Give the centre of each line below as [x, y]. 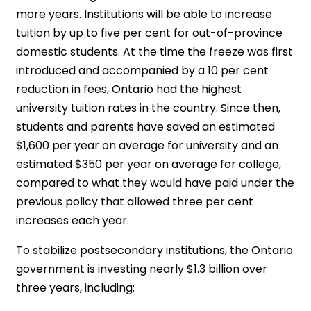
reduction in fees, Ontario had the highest [129, 89]
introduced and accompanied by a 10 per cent [143, 70]
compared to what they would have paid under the [155, 183]
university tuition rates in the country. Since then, [149, 108]
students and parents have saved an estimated [146, 127]
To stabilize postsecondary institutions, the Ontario [155, 250]
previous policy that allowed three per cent [135, 202]
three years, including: [76, 288]
